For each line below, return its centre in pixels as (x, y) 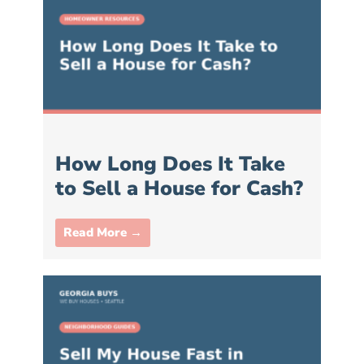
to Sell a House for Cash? (179, 188)
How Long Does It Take (170, 164)
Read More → (103, 232)
